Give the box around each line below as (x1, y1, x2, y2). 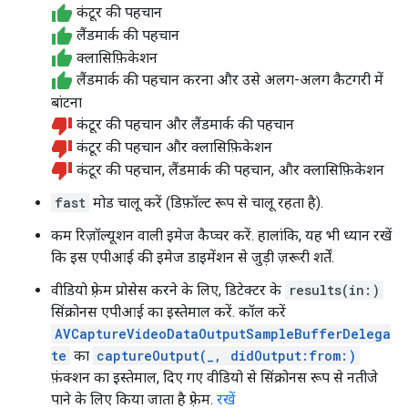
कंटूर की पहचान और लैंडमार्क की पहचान (73, 116, 294, 134)
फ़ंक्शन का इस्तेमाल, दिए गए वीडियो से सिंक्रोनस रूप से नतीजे (51, 369, 378, 387)
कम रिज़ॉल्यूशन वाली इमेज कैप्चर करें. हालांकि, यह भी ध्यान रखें (51, 227, 392, 245)
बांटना (51, 94, 82, 112)
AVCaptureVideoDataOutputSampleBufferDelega (55, 325, 391, 343)
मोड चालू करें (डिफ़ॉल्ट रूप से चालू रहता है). (89, 194, 323, 212)
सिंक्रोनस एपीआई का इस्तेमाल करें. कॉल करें (51, 303, 286, 321)
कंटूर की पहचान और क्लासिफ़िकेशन (73, 138, 272, 156)
